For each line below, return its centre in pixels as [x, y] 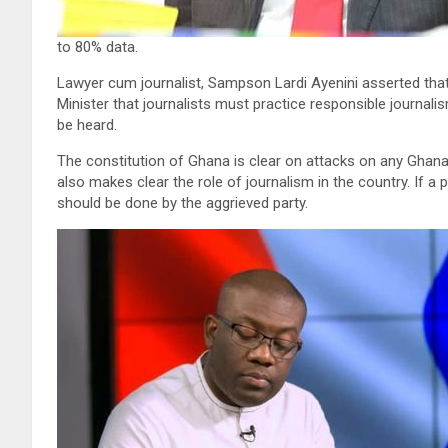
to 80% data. [97, 46]
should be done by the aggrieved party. [182, 202]
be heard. [87, 124]
